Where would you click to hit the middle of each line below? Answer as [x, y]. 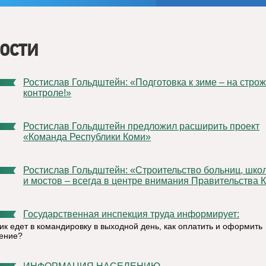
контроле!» [47, 93]
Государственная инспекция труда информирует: [134, 214]
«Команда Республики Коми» [87, 137]
